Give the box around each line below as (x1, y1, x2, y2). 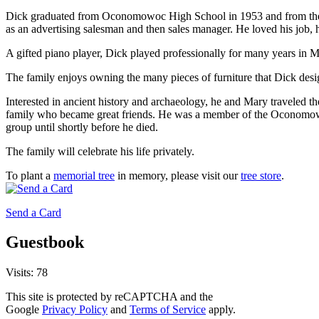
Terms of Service (130, 303, 206, 316)
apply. (206, 303, 236, 316)
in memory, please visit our (115, 169, 241, 182)
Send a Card (6, 206, 61, 219)
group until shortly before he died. (6, 120, 158, 133)
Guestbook (6, 233, 84, 252)
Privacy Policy (42, 303, 108, 316)
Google (6, 303, 42, 316)
